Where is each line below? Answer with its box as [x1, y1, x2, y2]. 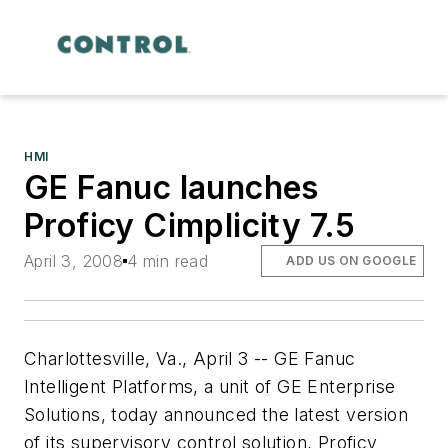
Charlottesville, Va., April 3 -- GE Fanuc [24, 348, 356, 370]
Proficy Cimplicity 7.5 [24, 205, 356, 245]
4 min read [127, 250, 209, 271]
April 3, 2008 [24, 250, 124, 271]
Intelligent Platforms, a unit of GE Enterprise [24, 376, 396, 398]
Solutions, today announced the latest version [24, 404, 408, 426]
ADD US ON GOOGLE [286, 252, 417, 268]
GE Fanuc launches [24, 167, 319, 207]
